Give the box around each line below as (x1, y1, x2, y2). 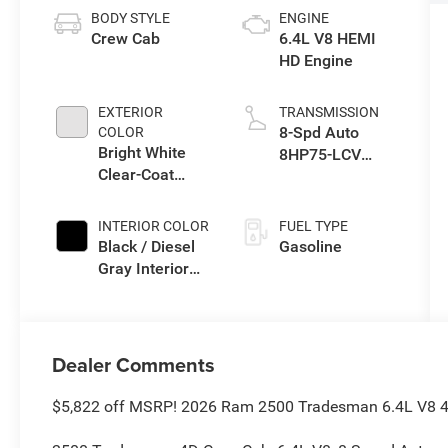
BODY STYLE (91, 10, 171, 27)
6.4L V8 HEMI (278, 29, 376, 49)
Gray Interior (98, 259, 190, 279)
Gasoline (278, 237, 342, 257)
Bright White (98, 143, 187, 163)
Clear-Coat (98, 165, 175, 185)
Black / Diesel (98, 237, 196, 257)
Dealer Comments (52, 350, 216, 380)
